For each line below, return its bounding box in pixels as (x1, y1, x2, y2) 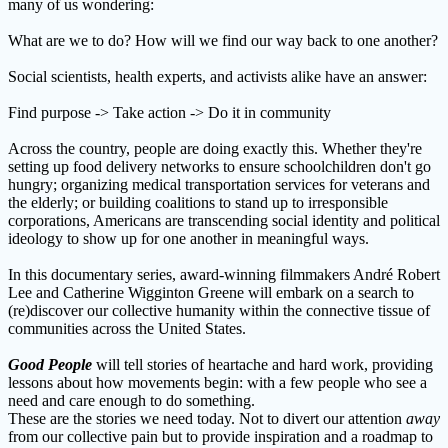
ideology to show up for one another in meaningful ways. (8, 229, 369, 247)
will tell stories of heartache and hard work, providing (92, 355, 433, 373)
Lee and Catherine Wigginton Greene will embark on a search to (8, 283, 414, 301)
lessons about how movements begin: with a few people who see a (8, 373, 427, 391)
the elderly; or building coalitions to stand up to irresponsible (8, 193, 388, 211)
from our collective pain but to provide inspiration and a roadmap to (8, 427, 433, 445)
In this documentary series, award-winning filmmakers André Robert (8, 265, 440, 283)
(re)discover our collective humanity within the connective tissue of (8, 301, 430, 319)
